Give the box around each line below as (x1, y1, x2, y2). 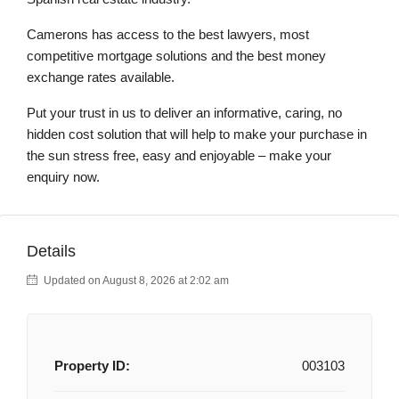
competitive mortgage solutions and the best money (27, 48, 326, 63)
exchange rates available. (27, 69, 175, 85)
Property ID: (54, 358, 130, 373)
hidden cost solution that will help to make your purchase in (27, 126, 367, 142)
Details (27, 242, 76, 260)
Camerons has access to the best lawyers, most (27, 27, 309, 42)
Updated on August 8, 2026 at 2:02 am (41, 274, 229, 287)
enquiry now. (27, 169, 100, 184)
